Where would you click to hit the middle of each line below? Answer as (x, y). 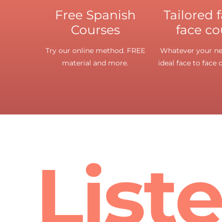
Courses (95, 29)
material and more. (95, 63)
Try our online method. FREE (95, 50)
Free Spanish (95, 15)
